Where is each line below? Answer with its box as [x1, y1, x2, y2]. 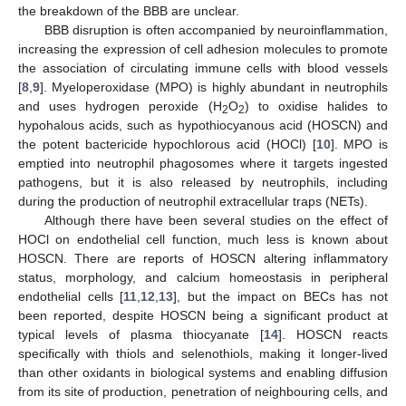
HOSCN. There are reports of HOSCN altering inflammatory [18, 250, 388, 266]
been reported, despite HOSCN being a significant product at [18, 307, 388, 323]
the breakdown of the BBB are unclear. [18, 3, 239, 18]
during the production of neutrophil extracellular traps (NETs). [18, 193, 368, 208]
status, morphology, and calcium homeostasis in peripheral [18, 269, 388, 285]
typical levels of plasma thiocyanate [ [18, 326, 264, 342]
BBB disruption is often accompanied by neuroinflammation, [43, 22, 388, 37]
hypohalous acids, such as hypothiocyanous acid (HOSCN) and [18, 117, 388, 132]
